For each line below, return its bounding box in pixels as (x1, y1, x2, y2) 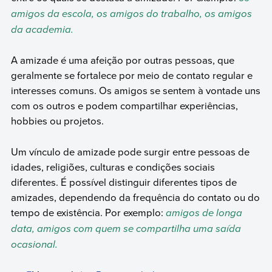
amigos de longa (165, 205, 242, 220)
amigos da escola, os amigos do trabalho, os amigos (10, 5, 252, 21)
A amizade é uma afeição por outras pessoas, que (10, 53, 234, 67)
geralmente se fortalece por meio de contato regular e (10, 68, 253, 83)
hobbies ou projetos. (10, 114, 104, 128)
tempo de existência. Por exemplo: (10, 205, 163, 219)
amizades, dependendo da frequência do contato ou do (10, 189, 260, 204)
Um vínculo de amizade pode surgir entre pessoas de (10, 144, 250, 158)
